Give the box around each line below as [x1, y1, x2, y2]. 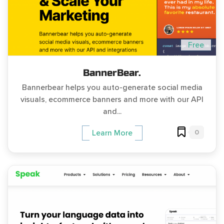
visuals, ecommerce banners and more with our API [20, 94, 203, 104]
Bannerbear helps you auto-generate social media [21, 82, 202, 92]
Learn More [91, 127, 132, 138]
